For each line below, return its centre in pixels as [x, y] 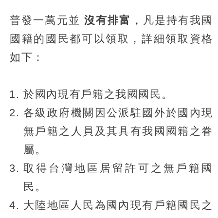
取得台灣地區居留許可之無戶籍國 [118, 168]
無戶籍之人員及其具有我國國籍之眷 [118, 131]
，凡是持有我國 [172, 20]
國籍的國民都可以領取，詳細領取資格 [111, 38]
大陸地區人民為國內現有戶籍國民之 [118, 205]
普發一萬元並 [47, 20]
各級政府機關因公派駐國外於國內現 [118, 112]
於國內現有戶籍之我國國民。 [98, 94]
